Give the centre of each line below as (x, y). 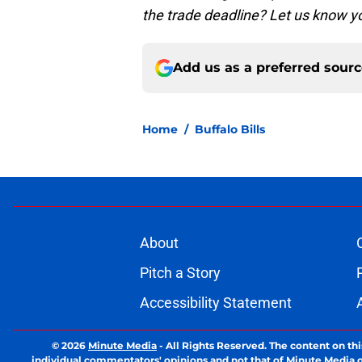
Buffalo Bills (230, 130)
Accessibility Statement (215, 303)
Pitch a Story (180, 273)
